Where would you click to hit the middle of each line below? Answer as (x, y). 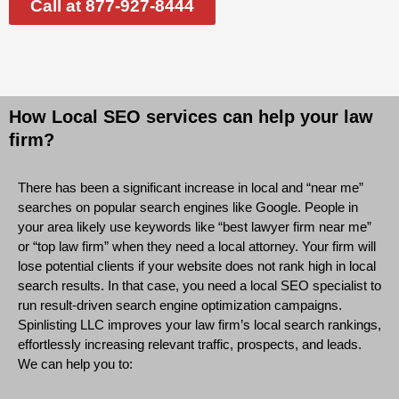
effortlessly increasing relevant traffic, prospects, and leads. (190, 344)
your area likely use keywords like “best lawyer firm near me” (195, 226)
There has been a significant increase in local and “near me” (191, 187)
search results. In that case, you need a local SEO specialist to (199, 285)
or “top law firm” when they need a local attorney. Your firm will (197, 246)
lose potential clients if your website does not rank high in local (197, 265)
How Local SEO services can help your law (191, 116)
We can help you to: (75, 363)
